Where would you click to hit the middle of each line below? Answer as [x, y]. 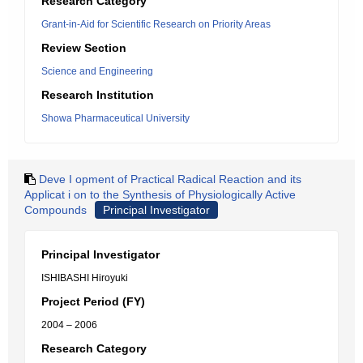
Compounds [56, 210]
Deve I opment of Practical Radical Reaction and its [170, 179]
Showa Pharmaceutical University [115, 118]
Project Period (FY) [93, 301]
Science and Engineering [97, 71]
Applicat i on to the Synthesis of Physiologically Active [160, 194]
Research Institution [98, 95]
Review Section [84, 48]
